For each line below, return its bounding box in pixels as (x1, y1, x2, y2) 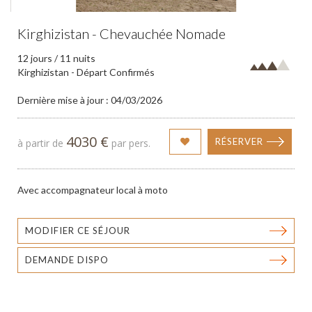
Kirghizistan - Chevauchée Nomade (17, 25, 226, 42)
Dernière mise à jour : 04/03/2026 (17, 94, 162, 106)
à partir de (17, 136, 66, 150)
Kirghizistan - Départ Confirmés (17, 66, 155, 78)
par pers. (109, 136, 150, 150)
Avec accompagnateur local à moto (17, 184, 168, 196)
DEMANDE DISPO (25, 254, 109, 265)
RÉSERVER (215, 136, 264, 147)
